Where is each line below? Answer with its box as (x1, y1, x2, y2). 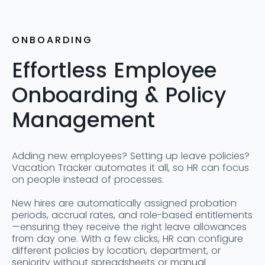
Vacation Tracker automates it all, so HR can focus (12, 161, 249, 175)
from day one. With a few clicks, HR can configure (12, 232, 243, 246)
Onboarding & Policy (12, 80, 226, 110)
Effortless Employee (12, 56, 216, 85)
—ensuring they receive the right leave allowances (12, 220, 247, 234)
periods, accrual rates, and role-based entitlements (12, 208, 253, 222)
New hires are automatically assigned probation (12, 196, 237, 211)
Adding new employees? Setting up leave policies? (12, 149, 250, 163)
